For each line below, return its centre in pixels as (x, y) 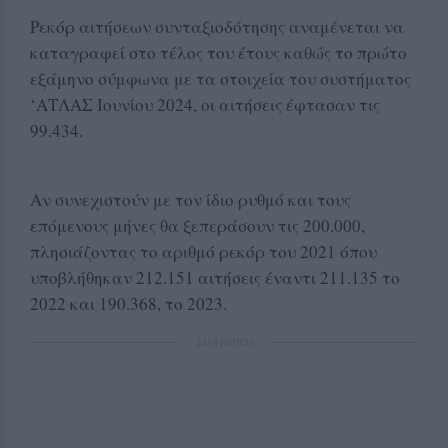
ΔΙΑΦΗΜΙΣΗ (224, 341)
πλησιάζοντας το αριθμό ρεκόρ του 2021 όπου (203, 251)
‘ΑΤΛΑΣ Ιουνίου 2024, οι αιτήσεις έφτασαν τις (205, 104)
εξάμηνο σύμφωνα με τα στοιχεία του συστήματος (220, 78)
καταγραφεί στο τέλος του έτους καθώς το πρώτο (218, 52)
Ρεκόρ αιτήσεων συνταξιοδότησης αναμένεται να (217, 26)
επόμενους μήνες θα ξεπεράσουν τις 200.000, (197, 225)
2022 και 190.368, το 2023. (128, 303)
